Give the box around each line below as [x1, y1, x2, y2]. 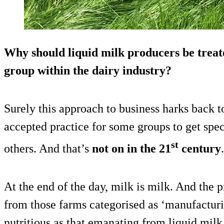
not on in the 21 [92, 142, 171, 155]
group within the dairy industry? [4, 64, 171, 77]
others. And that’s [4, 142, 92, 155]
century [178, 142, 221, 155]
